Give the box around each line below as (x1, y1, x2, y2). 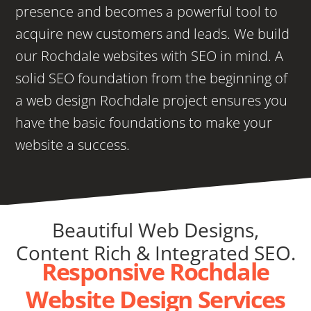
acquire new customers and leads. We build (15, 24, 290, 43)
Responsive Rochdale (41, 255, 270, 287)
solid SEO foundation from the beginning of (15, 69, 288, 87)
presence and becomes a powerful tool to (15, 2, 278, 21)
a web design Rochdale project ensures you (15, 91, 288, 110)
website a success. (15, 135, 131, 154)
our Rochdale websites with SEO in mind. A (15, 47, 284, 65)
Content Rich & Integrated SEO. (15, 239, 296, 266)
